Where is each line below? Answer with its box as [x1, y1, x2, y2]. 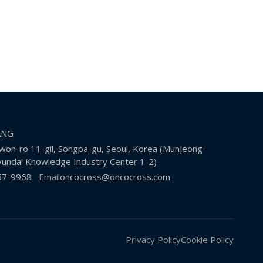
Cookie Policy [181, 234, 234, 246]
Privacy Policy [126, 234, 181, 246]
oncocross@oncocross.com [59, 171, 170, 183]
